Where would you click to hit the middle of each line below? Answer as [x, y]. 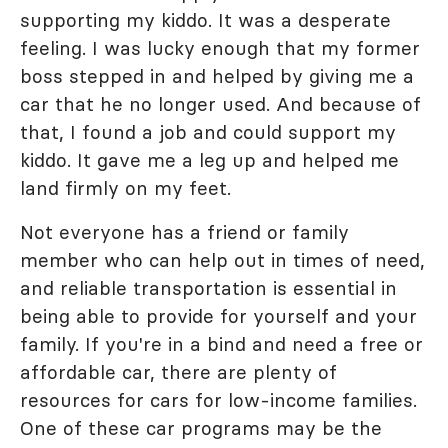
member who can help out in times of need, [222, 260]
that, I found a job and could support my [208, 132]
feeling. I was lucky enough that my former [220, 48]
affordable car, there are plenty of [178, 372]
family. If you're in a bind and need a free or [221, 344]
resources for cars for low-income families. [218, 400]
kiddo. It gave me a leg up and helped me [209, 160]
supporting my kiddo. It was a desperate [205, 20]
